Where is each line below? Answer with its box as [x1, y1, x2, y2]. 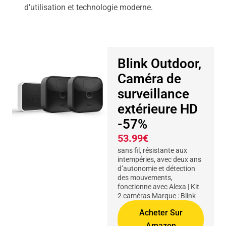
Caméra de [118, 71, 182, 87]
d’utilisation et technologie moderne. [24, 3, 153, 13]
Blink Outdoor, [118, 56, 202, 72]
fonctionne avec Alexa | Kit [118, 183, 200, 191]
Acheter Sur [139, 208, 183, 218]
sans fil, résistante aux [118, 146, 188, 155]
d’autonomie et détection [118, 164, 196, 173]
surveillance [118, 86, 190, 102]
